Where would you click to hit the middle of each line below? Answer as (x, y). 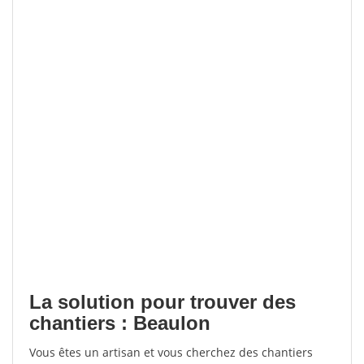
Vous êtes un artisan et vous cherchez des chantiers (171, 352)
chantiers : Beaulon (120, 323)
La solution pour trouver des (162, 302)
